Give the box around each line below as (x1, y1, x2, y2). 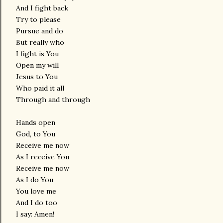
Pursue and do (16, 26, 63, 35)
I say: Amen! (16, 210, 54, 219)
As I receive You (16, 152, 69, 161)
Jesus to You (16, 72, 58, 81)
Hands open (16, 118, 55, 127)
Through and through (16, 95, 90, 104)
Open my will (16, 61, 59, 70)
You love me (16, 187, 56, 196)
